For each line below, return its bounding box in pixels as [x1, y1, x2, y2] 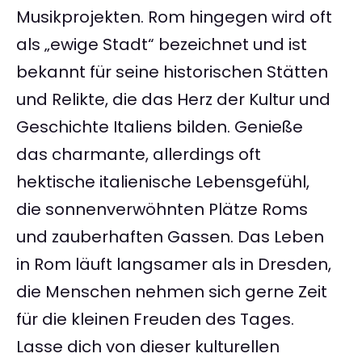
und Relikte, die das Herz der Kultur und [16, 88, 330, 112]
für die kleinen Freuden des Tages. [16, 308, 294, 331]
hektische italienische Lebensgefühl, [16, 170, 309, 194]
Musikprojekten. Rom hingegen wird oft [16, 6, 332, 29]
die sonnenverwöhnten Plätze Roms [16, 198, 308, 221]
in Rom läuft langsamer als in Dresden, [16, 253, 331, 276]
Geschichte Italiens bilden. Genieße [16, 116, 303, 139]
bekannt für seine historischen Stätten [16, 61, 328, 84]
